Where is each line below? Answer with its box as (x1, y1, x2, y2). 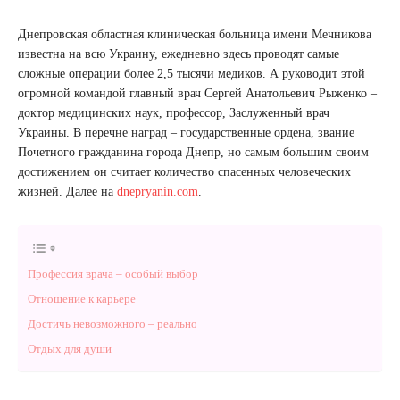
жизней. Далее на (18, 184, 117, 198)
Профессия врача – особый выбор (28, 266, 198, 280)
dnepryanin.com (117, 184, 198, 198)
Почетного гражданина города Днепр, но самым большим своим (18, 145, 369, 159)
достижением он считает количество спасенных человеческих (18, 164, 351, 179)
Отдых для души (28, 341, 112, 355)
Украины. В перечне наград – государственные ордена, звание (18, 125, 354, 139)
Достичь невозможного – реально (28, 316, 197, 330)
